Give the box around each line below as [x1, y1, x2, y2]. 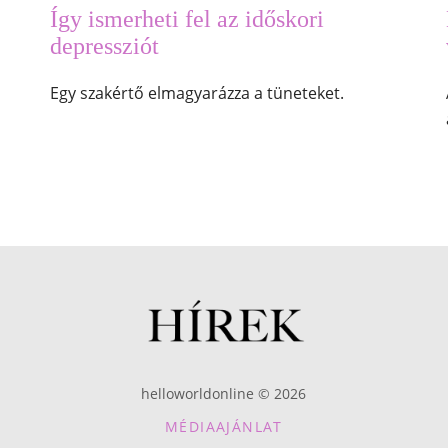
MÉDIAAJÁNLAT [165, 417, 283, 437]
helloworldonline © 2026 [141, 384, 307, 404]
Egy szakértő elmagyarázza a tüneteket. [49, 82, 344, 105]
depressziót [49, 33, 159, 60]
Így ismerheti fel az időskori [49, 6, 324, 33]
